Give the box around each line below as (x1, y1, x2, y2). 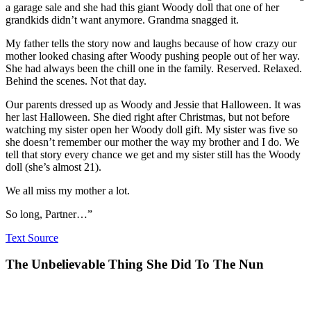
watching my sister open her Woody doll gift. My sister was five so (6, 123, 298, 135)
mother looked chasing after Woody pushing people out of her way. (6, 49, 300, 62)
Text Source (6, 231, 58, 244)
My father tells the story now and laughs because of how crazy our (6, 37, 296, 49)
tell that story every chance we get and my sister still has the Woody (6, 148, 301, 160)
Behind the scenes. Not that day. (6, 74, 146, 87)
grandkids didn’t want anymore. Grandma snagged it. (6, 13, 239, 26)
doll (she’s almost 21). (6, 160, 101, 173)
